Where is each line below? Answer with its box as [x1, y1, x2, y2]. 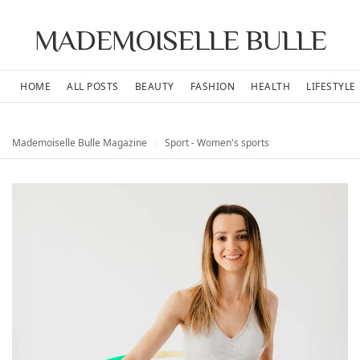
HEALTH [251, 80, 290, 93]
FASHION [190, 80, 235, 93]
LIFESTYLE [306, 80, 356, 93]
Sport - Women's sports [162, 136, 269, 149]
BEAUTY [134, 80, 174, 93]
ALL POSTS [67, 80, 119, 93]
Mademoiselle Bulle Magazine [12, 136, 147, 149]
